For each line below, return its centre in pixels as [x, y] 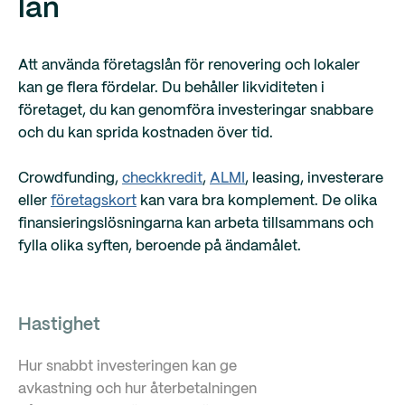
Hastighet [59, 325]
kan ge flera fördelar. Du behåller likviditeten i [171, 88]
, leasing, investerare [314, 179]
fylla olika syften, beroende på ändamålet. [160, 246]
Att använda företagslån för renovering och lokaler [189, 66]
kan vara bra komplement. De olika [257, 201]
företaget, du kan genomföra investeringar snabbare [196, 111]
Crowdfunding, [70, 179]
